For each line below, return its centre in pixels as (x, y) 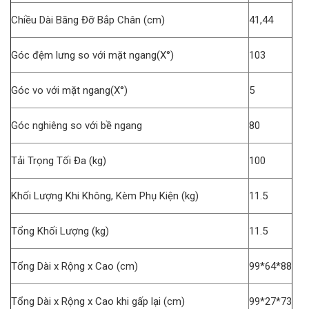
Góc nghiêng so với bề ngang (77, 126)
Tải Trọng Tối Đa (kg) (59, 161)
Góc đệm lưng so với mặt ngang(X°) (97, 56)
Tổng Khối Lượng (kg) (60, 231)
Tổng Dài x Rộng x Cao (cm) (74, 267)
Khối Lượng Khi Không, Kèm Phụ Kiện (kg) (105, 196)
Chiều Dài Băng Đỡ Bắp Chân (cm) (88, 20)
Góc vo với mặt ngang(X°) (69, 91)
